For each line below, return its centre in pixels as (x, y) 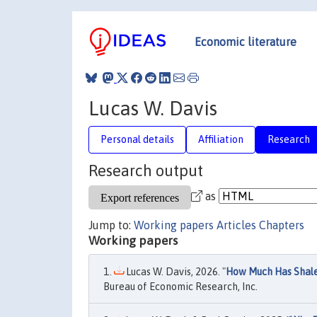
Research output (146, 171)
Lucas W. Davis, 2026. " (175, 272)
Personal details (137, 139)
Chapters (282, 225)
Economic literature (246, 41)
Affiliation (221, 139)
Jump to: (111, 225)
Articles (236, 225)
